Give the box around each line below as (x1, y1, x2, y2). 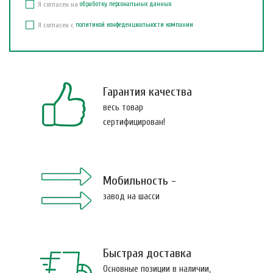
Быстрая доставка (103, 246, 191, 260)
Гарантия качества (103, 85, 192, 99)
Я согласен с (38, 20, 74, 29)
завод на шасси (103, 191, 160, 202)
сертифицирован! (103, 117, 165, 128)
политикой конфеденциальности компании (76, 20, 193, 29)
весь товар (103, 102, 143, 113)
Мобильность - (103, 173, 176, 188)
